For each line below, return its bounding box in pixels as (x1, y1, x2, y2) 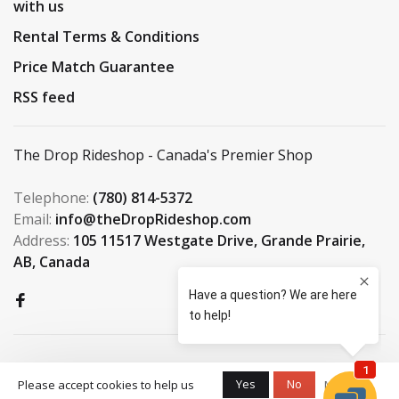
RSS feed (13, 86, 75, 107)
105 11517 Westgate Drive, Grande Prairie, (73, 230, 365, 250)
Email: (13, 208, 55, 229)
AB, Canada (13, 251, 90, 272)
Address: (13, 230, 73, 250)
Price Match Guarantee (13, 56, 175, 77)
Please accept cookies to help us (18, 377, 194, 393)
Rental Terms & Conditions (13, 26, 199, 46)
